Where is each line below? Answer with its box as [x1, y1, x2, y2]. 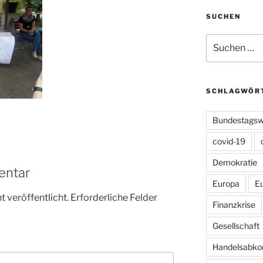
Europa [212, 178, 240, 189]
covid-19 [212, 136, 245, 147]
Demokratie [212, 157, 257, 168]
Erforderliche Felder [70, 192, 157, 203]
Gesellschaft [212, 221, 259, 231]
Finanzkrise [212, 200, 255, 210]
